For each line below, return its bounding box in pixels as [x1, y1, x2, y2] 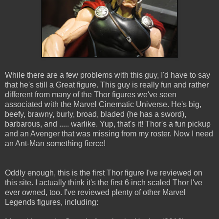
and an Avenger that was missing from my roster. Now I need [5, 130, 213, 138]
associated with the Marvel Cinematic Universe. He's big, [5, 100, 201, 109]
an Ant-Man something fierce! [5, 139, 106, 148]
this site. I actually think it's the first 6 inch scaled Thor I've [5, 178, 202, 187]
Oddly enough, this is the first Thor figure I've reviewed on [5, 169, 202, 177]
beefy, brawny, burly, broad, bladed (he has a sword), [5, 110, 186, 119]
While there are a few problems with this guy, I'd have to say [5, 71, 210, 80]
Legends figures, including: [5, 198, 98, 207]
